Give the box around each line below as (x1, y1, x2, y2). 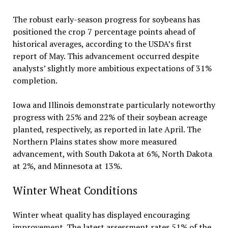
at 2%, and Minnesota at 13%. (12, 160, 122, 172)
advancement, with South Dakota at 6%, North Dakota (12, 148, 212, 159)
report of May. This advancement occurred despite (12, 50, 199, 62)
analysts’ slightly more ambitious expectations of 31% (12, 62, 212, 74)
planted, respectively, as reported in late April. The (12, 123, 201, 135)
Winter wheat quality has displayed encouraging (12, 209, 190, 220)
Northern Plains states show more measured (12, 135, 177, 147)
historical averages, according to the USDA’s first (12, 38, 192, 49)
